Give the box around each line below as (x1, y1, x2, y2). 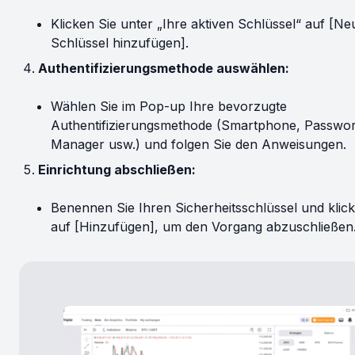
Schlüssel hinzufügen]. (51, 35, 189, 51)
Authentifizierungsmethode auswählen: (38, 60, 289, 76)
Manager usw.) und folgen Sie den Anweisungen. (51, 136, 346, 152)
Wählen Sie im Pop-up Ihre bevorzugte (51, 98, 287, 114)
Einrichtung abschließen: (38, 162, 196, 177)
